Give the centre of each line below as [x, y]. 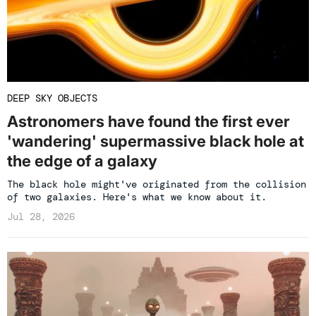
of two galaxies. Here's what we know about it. [137, 196]
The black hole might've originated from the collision [157, 184]
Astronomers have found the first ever [148, 121]
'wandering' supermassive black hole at [156, 141]
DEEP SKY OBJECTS [52, 98]
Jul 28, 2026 [41, 216]
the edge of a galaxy [82, 160]
